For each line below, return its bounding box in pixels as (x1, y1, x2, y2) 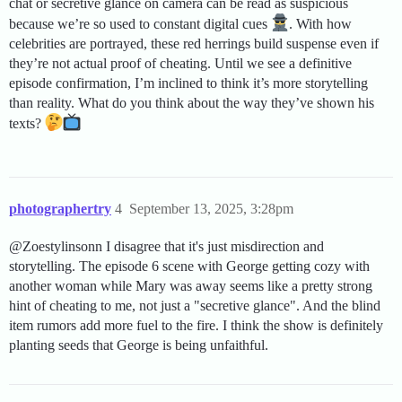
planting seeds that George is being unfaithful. (9, 337, 268, 354)
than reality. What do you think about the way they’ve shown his (9, 95, 374, 111)
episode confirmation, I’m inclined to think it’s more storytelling (9, 75, 368, 92)
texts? (9, 116, 45, 132)
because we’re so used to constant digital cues (9, 16, 271, 32)
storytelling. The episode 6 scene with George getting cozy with (9, 258, 370, 275)
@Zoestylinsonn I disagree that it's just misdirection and (9, 239, 324, 255)
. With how (289, 16, 352, 32)
